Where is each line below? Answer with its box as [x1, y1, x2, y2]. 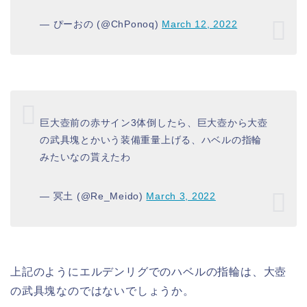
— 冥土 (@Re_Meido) [40, 190, 147, 201]
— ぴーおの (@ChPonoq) [40, 18, 162, 29]
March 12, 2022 [162, 18, 238, 29]
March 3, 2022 [146, 190, 216, 201]
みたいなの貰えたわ [40, 151, 131, 162]
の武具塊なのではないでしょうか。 [10, 284, 195, 297]
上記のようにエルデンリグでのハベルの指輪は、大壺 [10, 265, 287, 278]
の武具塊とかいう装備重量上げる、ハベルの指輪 [40, 134, 262, 145]
